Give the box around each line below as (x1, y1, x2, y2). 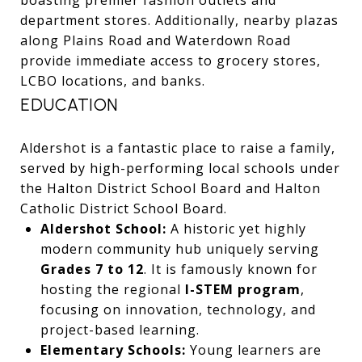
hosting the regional (40, 280, 185, 298)
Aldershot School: (40, 219, 166, 238)
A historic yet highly (166, 219, 306, 238)
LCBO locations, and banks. (20, 71, 205, 90)
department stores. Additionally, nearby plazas (20, 11, 339, 29)
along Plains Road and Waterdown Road (20, 31, 291, 49)
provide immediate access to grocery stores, (20, 51, 321, 69)
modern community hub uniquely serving (40, 239, 319, 258)
